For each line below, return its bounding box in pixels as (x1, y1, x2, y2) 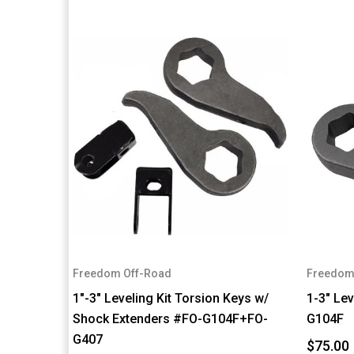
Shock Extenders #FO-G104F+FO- (73, 311, 268, 326)
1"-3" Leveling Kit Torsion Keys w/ (73, 290, 269, 306)
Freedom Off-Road (73, 266, 171, 280)
